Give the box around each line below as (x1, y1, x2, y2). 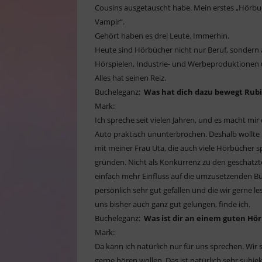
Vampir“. (95, 16, 126, 27)
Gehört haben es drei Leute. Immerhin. (95, 30, 231, 42)
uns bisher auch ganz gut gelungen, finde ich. (95, 199, 250, 210)
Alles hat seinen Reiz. (95, 73, 166, 84)
